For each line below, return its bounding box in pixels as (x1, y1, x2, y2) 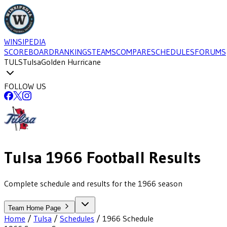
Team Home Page (8, 204, 63, 212)
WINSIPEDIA (4, 36, 46, 47)
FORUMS (195, 47, 226, 57)
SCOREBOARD (4, 47, 54, 57)
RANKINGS (54, 47, 92, 57)
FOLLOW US (4, 81, 46, 91)
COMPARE (116, 47, 151, 57)
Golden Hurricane (41, 57, 101, 67)
